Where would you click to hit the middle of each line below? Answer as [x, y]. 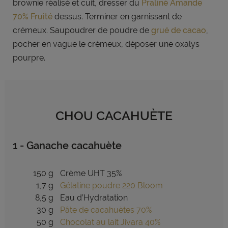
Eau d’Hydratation [95, 198]
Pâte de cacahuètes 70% [106, 210]
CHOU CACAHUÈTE [114, 116]
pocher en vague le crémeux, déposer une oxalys [106, 44]
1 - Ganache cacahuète [67, 146]
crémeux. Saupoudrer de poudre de [82, 30]
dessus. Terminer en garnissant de [117, 17]
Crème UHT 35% [91, 173]
